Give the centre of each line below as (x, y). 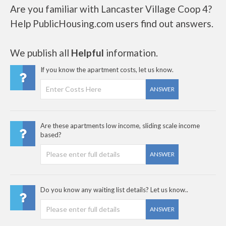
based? (51, 134)
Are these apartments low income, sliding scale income (120, 125)
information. (131, 52)
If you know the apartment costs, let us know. (107, 69)
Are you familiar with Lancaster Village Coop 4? (111, 9)
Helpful (88, 52)
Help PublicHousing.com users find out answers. (112, 23)
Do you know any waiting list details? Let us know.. (114, 189)
